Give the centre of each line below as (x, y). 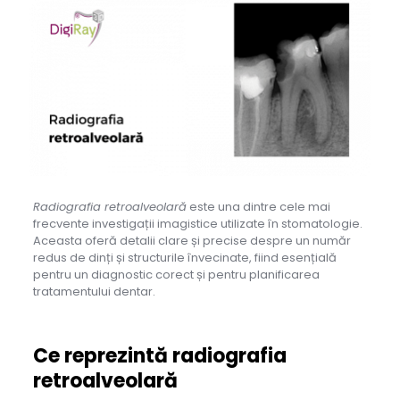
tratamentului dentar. (94, 292)
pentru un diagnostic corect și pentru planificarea (176, 275)
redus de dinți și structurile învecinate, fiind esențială (184, 258)
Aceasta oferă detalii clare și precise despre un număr (192, 241)
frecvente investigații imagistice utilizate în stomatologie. (197, 224)
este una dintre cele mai (258, 207)
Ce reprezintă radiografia (159, 356)
